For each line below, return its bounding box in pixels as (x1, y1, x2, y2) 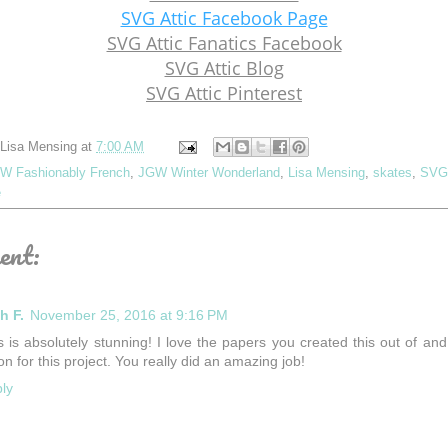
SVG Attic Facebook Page (120, 6, 328, 31)
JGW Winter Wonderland (138, 166, 280, 181)
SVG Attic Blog (164, 56, 284, 81)
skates (373, 166, 412, 181)
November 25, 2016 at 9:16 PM (30, 307, 228, 324)
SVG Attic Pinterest (146, 81, 302, 106)
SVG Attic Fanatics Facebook (106, 31, 342, 56)
